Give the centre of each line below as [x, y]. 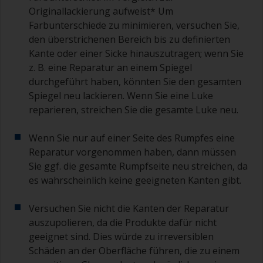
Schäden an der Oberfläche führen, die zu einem [134, 250]
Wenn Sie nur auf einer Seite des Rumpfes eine [132, 138]
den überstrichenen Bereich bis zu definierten [129, 39]
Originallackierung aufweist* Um [101, 11]
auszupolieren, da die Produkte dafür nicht [123, 222]
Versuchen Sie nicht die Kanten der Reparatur [129, 208]
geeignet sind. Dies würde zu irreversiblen [121, 236]
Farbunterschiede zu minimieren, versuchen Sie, [134, 25]
